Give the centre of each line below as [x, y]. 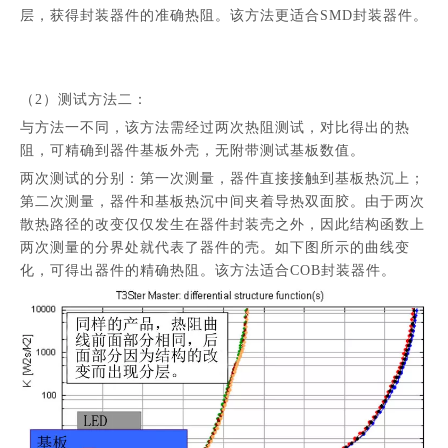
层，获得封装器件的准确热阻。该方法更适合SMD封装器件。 [224, 16]
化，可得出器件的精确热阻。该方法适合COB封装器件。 [208, 271]
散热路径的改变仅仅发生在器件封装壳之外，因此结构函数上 [222, 225]
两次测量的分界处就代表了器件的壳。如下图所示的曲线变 [215, 248]
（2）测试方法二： [84, 100]
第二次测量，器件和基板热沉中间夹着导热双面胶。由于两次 [222, 202]
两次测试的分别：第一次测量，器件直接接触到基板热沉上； [222, 179]
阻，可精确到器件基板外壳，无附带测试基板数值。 [192, 151]
